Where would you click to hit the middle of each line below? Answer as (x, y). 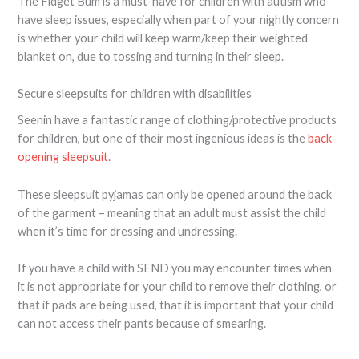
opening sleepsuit (63, 157)
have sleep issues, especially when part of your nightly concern (179, 19)
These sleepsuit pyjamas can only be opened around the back (175, 194)
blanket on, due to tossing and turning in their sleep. (151, 56)
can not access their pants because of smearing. (142, 323)
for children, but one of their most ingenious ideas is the (163, 139)
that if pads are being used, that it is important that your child (176, 305)
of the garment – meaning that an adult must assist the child (172, 212)
